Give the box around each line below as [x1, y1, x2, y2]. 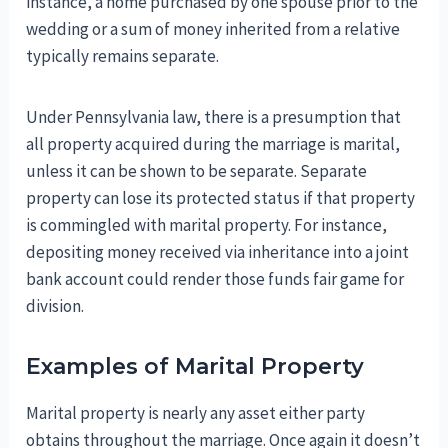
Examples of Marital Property [26, 352, 365, 380]
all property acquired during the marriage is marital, [26, 132, 401, 155]
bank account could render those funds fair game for [26, 267, 405, 290]
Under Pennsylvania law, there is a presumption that [26, 105, 402, 128]
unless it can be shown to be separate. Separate [26, 159, 368, 182]
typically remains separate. [26, 44, 220, 67]
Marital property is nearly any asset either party [26, 401, 366, 424]
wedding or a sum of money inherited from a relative [26, 17, 401, 40]
